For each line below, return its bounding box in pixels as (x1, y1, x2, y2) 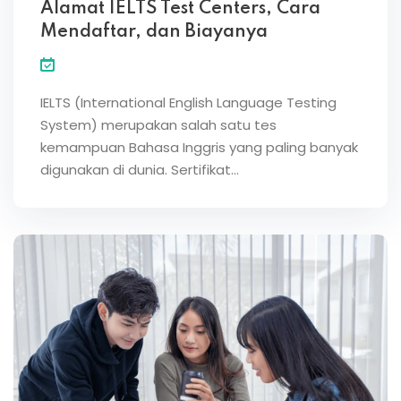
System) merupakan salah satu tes (40, 115, 277, 134)
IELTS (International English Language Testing (40, 92, 337, 112)
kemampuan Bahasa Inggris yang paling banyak (40, 137, 358, 157)
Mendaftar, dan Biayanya (40, 22, 268, 41)
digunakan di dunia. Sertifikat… (40, 159, 239, 179)
